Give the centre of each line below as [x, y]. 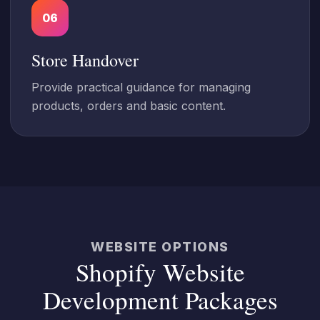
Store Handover [85, 60]
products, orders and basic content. [129, 106]
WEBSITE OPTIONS [160, 247]
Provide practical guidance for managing [141, 87]
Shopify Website [160, 272]
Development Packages [160, 300]
